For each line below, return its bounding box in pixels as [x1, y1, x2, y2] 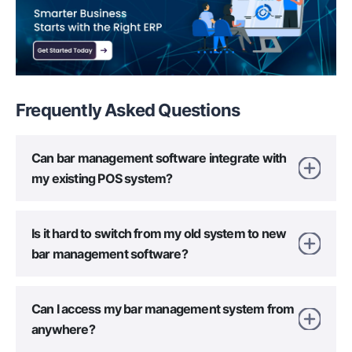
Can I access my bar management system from [31, 301, 295, 317]
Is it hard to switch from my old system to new [31, 225, 287, 242]
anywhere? [31, 321, 95, 338]
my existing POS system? [31, 170, 173, 187]
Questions [158, 100, 240, 121]
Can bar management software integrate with [31, 150, 287, 167]
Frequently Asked [16, 100, 159, 121]
